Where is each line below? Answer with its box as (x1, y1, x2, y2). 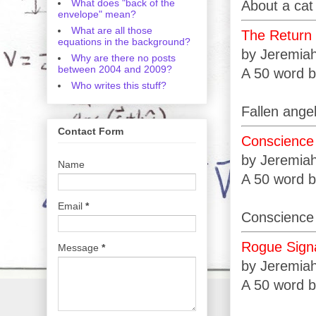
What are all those (71, 24, 152, 36)
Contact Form (58, 125, 123, 137)
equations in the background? (58, 35, 190, 47)
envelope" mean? (58, 8, 136, 20)
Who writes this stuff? (71, 79, 166, 91)
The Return (241, 27, 312, 43)
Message (58, 241, 102, 253)
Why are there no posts (71, 51, 176, 63)
